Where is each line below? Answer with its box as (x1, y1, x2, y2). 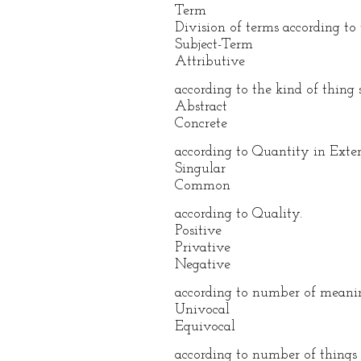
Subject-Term (175, 37, 253, 52)
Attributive (175, 54, 245, 69)
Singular (175, 161, 226, 176)
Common (175, 178, 230, 193)
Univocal (175, 302, 230, 317)
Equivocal (175, 319, 235, 334)
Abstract (175, 99, 227, 114)
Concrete (175, 116, 227, 131)
